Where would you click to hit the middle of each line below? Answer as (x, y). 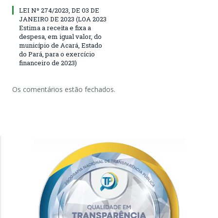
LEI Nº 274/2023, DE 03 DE (59, 10)
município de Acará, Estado (61, 45)
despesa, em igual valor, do (60, 37)
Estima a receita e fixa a (55, 28)
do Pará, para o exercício (57, 54)
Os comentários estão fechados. (64, 90)
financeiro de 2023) (48, 63)
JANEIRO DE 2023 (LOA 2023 (63, 19)
